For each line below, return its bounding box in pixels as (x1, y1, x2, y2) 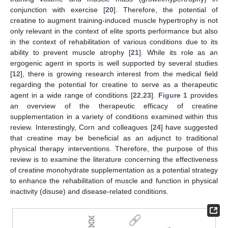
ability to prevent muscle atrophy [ (10, 48, 131, 56)
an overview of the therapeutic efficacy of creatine (10, 101, 218, 110)
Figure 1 (158, 91, 188, 99)
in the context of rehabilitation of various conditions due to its (10, 37, 218, 46)
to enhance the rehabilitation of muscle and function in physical (10, 176, 218, 185)
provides (187, 91, 218, 99)
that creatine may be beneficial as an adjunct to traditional (10, 133, 218, 142)
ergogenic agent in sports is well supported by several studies (10, 59, 218, 67)
